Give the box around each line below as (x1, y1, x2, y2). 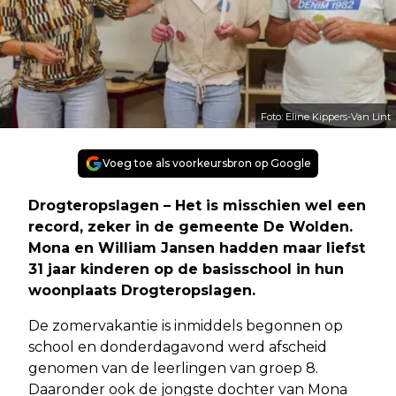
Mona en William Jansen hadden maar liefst (28, 239, 365, 256)
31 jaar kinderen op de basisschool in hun (28, 260, 344, 278)
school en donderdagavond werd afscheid (28, 338, 327, 355)
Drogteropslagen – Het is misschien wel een (28, 196, 366, 214)
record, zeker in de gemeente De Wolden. (28, 217, 353, 235)
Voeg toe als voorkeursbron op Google (103, 156, 311, 170)
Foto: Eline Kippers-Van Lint (261, 110, 391, 123)
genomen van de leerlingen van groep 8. (28, 359, 318, 377)
